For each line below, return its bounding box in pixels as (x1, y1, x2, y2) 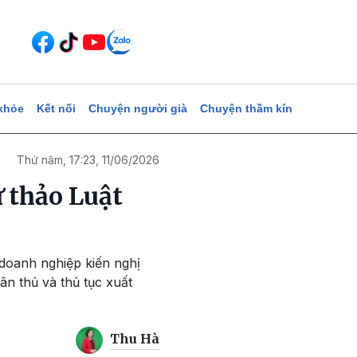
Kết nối (36, 102, 76, 115)
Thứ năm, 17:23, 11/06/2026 (17, 153, 159, 167)
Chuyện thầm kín (199, 102, 292, 115)
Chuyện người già (88, 102, 187, 115)
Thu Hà (110, 331, 159, 347)
